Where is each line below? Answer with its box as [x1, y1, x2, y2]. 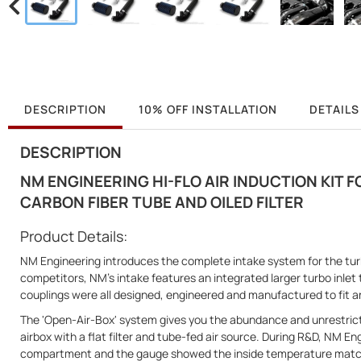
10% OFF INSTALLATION [139, 101, 277, 117]
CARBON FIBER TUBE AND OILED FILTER [20, 191, 304, 213]
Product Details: [20, 226, 127, 246]
